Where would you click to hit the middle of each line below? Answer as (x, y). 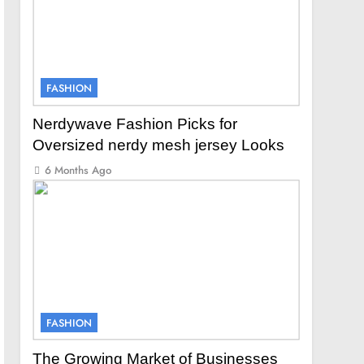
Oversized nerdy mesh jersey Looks (159, 145)
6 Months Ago (78, 171)
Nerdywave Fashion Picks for (135, 124)
